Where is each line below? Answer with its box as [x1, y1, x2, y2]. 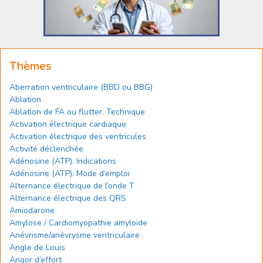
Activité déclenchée [9, 143, 83, 154]
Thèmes [9, 58, 52, 74]
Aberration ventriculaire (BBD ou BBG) [9, 82, 153, 93]
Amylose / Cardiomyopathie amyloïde [9, 217, 147, 228]
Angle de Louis [9, 242, 65, 253]
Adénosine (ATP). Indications [9, 156, 116, 167]
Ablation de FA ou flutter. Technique [9, 106, 145, 117]
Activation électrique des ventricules [9, 131, 146, 142]
